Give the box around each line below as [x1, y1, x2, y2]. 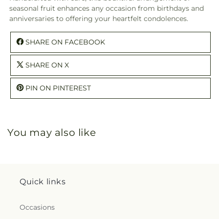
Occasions [20, 203, 55, 212]
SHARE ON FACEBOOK [25, 37, 105, 46]
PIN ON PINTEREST [25, 83, 91, 92]
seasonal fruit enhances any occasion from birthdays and [9, 3, 204, 13]
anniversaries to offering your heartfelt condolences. [9, 14, 188, 23]
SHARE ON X [25, 60, 69, 69]
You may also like [7, 126, 96, 138]
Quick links [20, 177, 66, 186]
